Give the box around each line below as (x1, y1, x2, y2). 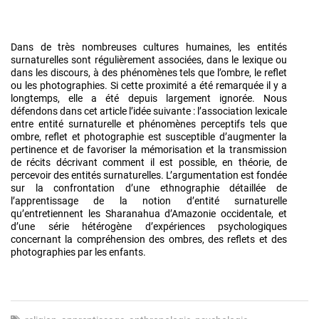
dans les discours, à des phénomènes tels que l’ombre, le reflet (11, 66, 287, 78)
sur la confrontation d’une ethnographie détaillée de (11, 182, 287, 194)
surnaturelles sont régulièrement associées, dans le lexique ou (11, 53, 287, 66)
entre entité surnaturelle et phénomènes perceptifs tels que (11, 117, 287, 130)
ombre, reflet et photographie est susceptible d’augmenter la (11, 130, 287, 142)
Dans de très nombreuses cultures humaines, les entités (11, 41, 287, 53)
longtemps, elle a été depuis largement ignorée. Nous (11, 92, 287, 104)
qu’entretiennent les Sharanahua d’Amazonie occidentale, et (11, 207, 287, 219)
